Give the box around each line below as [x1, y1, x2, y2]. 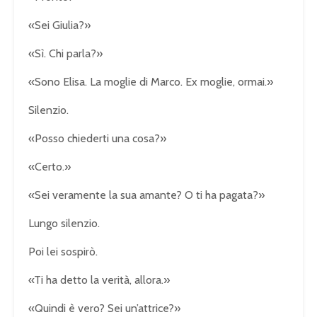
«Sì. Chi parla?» [28, 46, 103, 60]
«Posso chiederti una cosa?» [28, 131, 166, 145]
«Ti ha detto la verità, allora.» [28, 272, 170, 287]
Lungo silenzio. [28, 216, 100, 230]
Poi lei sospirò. [28, 244, 98, 258]
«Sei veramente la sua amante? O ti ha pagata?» [28, 188, 265, 202]
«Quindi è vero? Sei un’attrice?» [28, 301, 180, 315]
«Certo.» [28, 159, 71, 173]
